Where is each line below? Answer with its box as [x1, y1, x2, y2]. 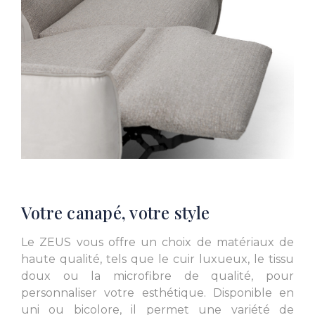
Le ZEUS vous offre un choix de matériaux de [21, 236, 294, 250]
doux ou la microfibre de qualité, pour [21, 269, 294, 283]
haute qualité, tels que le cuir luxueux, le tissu [21, 252, 294, 266]
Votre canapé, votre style [21, 201, 210, 224]
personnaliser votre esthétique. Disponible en [21, 286, 294, 300]
